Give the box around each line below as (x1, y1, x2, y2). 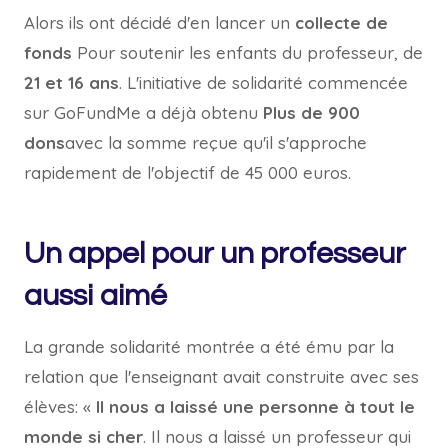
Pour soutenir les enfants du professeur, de (72, 42, 423, 63)
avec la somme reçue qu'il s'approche (65, 132, 367, 153)
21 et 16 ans (24, 72, 119, 93)
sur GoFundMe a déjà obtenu (24, 102, 263, 123)
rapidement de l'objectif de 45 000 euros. (24, 162, 351, 183)
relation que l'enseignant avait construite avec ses (24, 366, 419, 387)
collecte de (295, 12, 388, 33)
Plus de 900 (263, 102, 360, 123)
